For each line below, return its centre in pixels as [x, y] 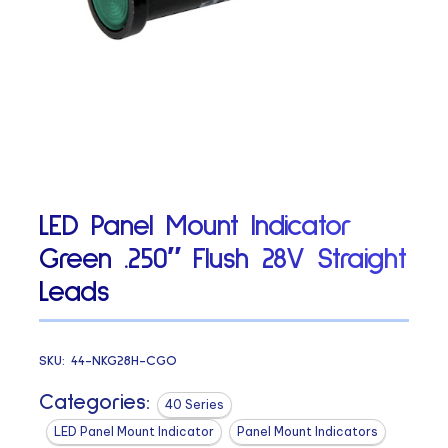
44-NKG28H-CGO [124, 360]
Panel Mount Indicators [308, 431]
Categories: [95, 402]
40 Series [195, 404]
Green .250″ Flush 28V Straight [222, 259]
